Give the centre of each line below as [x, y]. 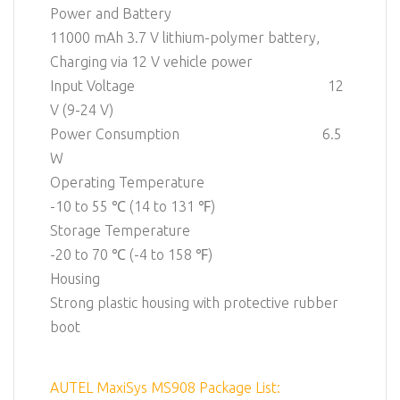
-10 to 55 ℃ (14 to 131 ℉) [133, 207]
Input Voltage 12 [197, 86]
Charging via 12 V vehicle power [151, 62]
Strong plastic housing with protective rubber [194, 303]
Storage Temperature [190, 231]
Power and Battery [187, 14]
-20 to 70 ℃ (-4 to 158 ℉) [131, 255]
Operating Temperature [190, 183]
